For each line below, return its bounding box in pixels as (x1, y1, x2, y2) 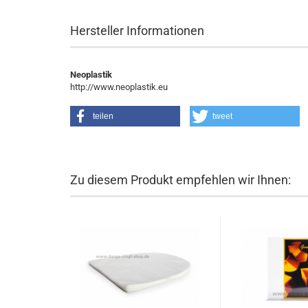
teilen (93, 111, 113, 121)
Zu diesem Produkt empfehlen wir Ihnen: (70, 173, 291, 187)
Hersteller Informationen (70, 23, 204, 38)
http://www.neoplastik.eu (70, 82, 168, 92)
